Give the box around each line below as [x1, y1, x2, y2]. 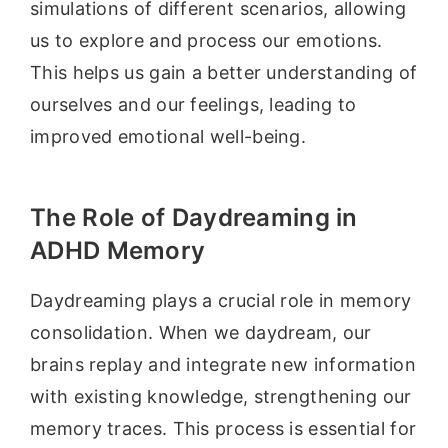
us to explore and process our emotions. [30, 29, 383, 51]
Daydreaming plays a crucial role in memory [30, 289, 412, 311]
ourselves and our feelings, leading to [30, 93, 357, 115]
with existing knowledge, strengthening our [30, 385, 412, 407]
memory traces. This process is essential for [30, 417, 417, 439]
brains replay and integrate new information [30, 353, 416, 375]
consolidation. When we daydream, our [30, 321, 372, 343]
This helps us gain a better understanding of [30, 61, 418, 83]
